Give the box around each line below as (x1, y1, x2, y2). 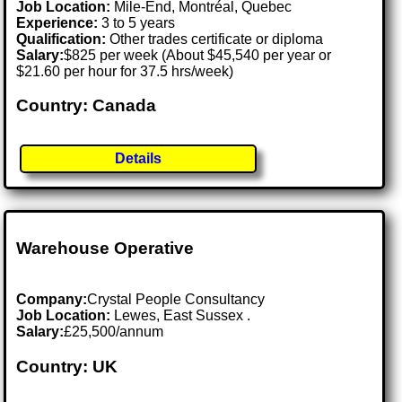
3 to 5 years (98, 14, 176, 31)
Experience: (16, 14, 99, 31)
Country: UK (16, 356, 118, 376)
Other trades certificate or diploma (106, 31, 324, 47)
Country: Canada (16, 96, 157, 116)
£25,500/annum (64, 324, 164, 340)
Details (115, 151, 162, 167)
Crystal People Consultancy (87, 292, 266, 308)
